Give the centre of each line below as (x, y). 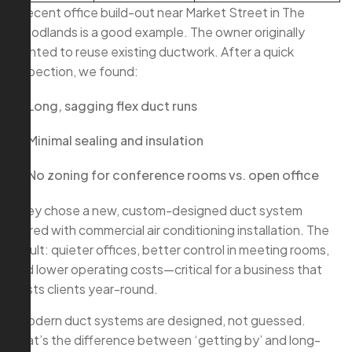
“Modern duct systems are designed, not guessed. (159, 321)
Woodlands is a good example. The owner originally (158, 32)
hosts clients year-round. (85, 289)
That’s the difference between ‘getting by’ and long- (166, 340)
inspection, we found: (75, 71)
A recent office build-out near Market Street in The (158, 13)
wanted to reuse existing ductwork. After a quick (153, 52)
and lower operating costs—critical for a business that (167, 269)
